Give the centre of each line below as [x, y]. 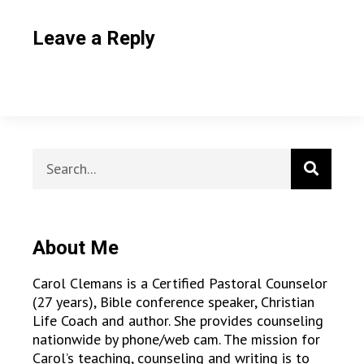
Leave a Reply [94, 38]
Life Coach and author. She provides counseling [178, 320]
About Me [76, 247]
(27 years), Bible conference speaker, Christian [173, 301]
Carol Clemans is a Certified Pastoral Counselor [180, 283]
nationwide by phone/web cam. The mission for [176, 339]
